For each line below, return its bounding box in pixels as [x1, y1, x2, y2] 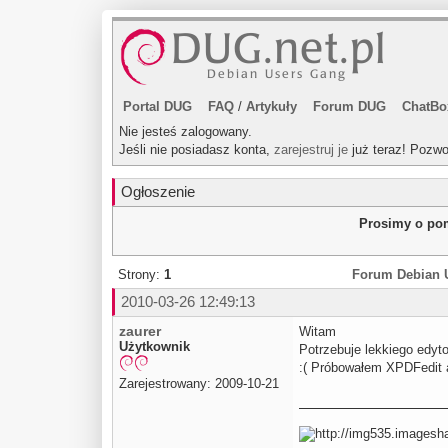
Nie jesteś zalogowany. [119, 124, 252, 139]
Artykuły [246, 99, 297, 114]
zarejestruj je [274, 142, 348, 157]
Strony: [118, 267, 164, 282]
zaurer [119, 323, 161, 339]
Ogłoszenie [121, 183, 195, 200]
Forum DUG [313, 99, 386, 114]
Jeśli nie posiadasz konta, [119, 142, 274, 157]
